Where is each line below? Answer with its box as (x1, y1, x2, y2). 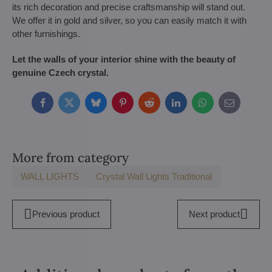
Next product (189, 209, 240, 219)
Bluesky (95, 101, 127, 112)
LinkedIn (175, 101, 209, 112)
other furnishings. (12, 29, 80, 39)
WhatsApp (202, 101, 243, 112)
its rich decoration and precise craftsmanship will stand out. (12, 2, 245, 12)
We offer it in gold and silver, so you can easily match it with (12, 15, 246, 25)
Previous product (32, 209, 100, 219)
